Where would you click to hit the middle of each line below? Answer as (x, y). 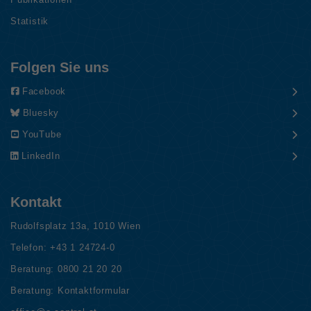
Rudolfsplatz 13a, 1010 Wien (76, 226)
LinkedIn (41, 155)
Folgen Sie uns (60, 67)
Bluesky (41, 112)
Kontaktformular (94, 290)
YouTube (42, 134)
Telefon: (31, 247)
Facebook (44, 91)
